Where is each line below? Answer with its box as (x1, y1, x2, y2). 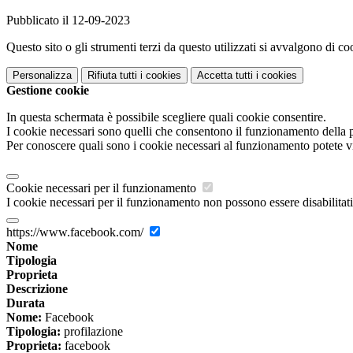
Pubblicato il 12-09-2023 (6, 13, 130, 28)
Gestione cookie (6, 84, 89, 98)
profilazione (61, 325, 123, 339)
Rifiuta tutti (87, 69, 137, 82)
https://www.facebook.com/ (6, 225, 147, 240)
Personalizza (13, 69, 72, 82)
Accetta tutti (197, 69, 253, 82)
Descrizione (6, 282, 68, 296)
